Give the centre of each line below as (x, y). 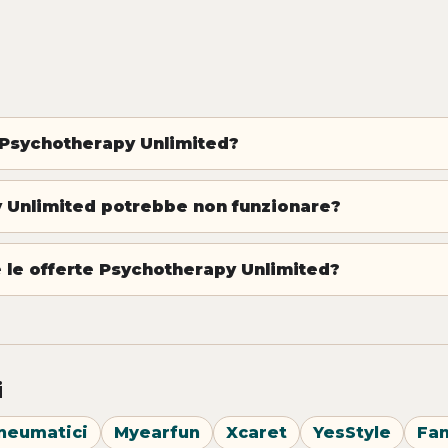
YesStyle (352, 433)
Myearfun (157, 433)
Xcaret (256, 433)
